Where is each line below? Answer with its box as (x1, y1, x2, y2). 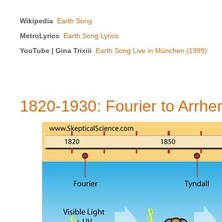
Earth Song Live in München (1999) (96, 47, 207, 55)
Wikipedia (20, 17, 55, 25)
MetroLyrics (20, 32, 59, 40)
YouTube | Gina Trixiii (20, 47, 92, 55)
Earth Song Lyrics (63, 32, 118, 40)
